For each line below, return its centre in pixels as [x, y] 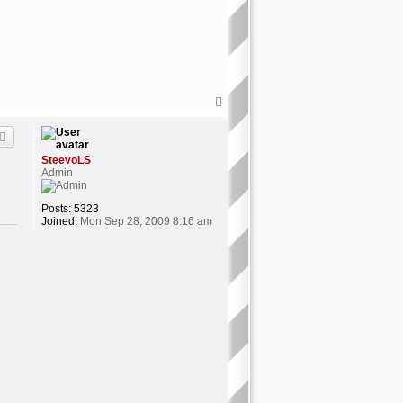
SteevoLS [66, 160]
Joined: [59, 221]
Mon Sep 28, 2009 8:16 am [144, 221]
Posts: [56, 208]
